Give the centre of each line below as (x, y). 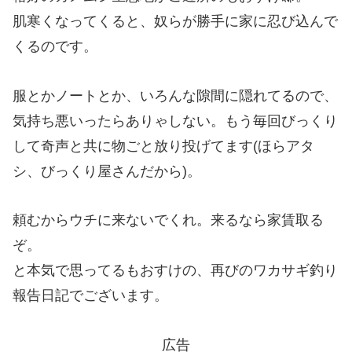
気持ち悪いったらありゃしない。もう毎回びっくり (175, 121)
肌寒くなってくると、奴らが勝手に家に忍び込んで (175, 22)
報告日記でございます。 (90, 296)
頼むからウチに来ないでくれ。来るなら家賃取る (168, 220)
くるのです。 (55, 47)
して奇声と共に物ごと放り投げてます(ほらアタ (163, 146)
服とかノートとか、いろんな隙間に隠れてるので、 (175, 95)
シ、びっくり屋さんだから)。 (107, 171)
